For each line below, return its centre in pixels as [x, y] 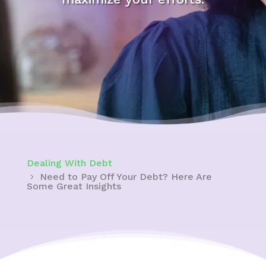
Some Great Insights [74, 186]
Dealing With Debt [69, 163]
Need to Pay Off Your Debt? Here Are [126, 177]
